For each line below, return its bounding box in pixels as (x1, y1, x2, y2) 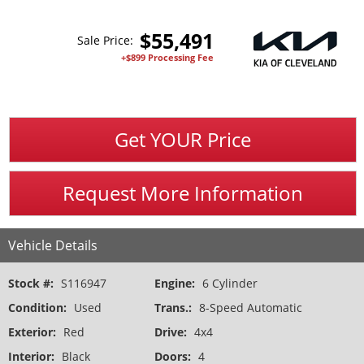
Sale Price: (77, 32, 140, 49)
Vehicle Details (8, 236, 97, 255)
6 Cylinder (202, 275, 258, 292)
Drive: (154, 324, 190, 340)
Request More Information (63, 180, 303, 207)
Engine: (154, 275, 198, 292)
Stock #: (8, 275, 57, 292)
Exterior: (8, 324, 59, 340)
